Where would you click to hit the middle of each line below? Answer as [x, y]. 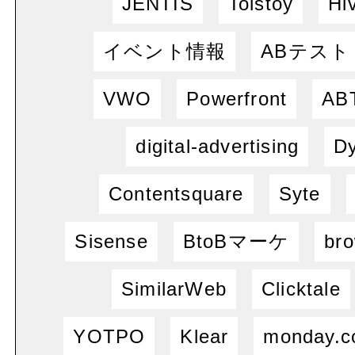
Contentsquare [176, 194]
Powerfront [237, 99]
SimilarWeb [174, 289]
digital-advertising [218, 146]
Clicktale [301, 289]
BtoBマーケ [236, 241]
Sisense [111, 241]
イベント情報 [164, 51]
